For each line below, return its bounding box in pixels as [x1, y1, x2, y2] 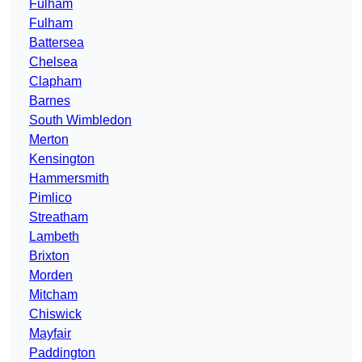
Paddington [29, 346, 95, 360]
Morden [29, 268, 73, 283]
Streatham [29, 210, 88, 225]
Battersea [29, 36, 84, 50]
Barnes [29, 94, 70, 108]
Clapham [29, 74, 82, 89]
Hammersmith [29, 171, 109, 186]
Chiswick [29, 307, 82, 322]
